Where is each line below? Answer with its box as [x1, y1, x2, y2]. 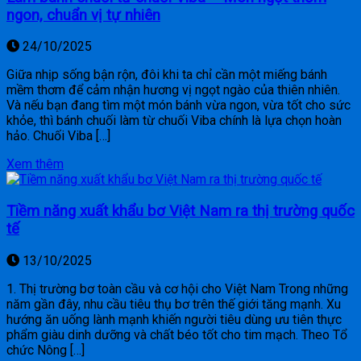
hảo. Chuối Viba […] [6, 128, 110, 144]
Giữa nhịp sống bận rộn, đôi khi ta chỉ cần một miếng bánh [6, 67, 327, 83]
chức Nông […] [6, 342, 85, 358]
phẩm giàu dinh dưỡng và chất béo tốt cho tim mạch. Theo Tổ [6, 326, 347, 342]
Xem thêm [6, 156, 64, 172]
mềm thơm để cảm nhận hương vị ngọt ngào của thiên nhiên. [6, 82, 340, 98]
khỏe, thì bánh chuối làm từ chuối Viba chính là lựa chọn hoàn [6, 113, 342, 129]
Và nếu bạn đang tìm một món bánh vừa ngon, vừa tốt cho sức [6, 98, 351, 114]
